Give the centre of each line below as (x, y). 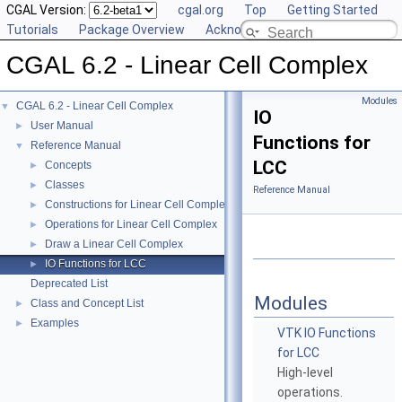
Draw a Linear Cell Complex (114, 244)
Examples (55, 323)
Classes (65, 185)
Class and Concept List (87, 303)
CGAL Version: (48, 10)
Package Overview (132, 30)
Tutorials (32, 30)
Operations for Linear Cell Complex (131, 224)
